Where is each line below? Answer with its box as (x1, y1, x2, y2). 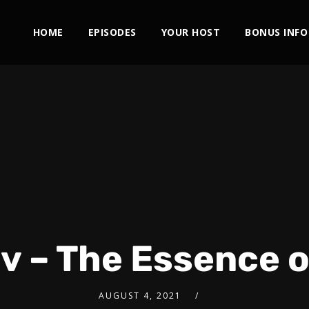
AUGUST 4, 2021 (99, 290, 181, 301)
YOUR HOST (161, 26, 221, 39)
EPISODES (88, 26, 137, 39)
